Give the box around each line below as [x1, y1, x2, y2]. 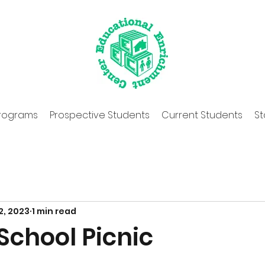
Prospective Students [49, 108, 150, 122]
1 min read [32, 205, 76, 217]
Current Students [161, 108, 243, 122]
